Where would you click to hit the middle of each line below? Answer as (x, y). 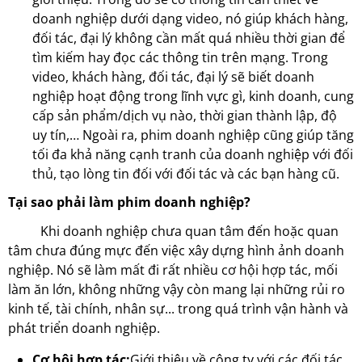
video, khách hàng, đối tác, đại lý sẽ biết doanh (173, 77)
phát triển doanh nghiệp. (84, 328)
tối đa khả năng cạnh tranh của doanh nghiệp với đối (193, 154)
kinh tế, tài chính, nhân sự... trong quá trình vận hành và (178, 309)
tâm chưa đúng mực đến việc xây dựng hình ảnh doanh (176, 250)
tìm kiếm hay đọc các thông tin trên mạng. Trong (180, 57)
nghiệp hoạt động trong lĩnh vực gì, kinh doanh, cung (193, 96)
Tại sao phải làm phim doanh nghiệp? (129, 202)
